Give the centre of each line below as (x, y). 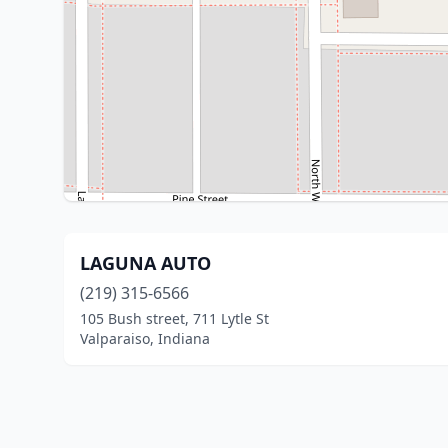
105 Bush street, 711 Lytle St (174, 318)
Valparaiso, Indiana (145, 338)
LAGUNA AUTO (145, 263)
